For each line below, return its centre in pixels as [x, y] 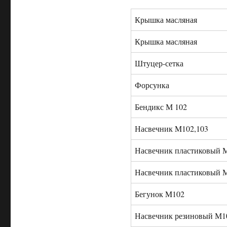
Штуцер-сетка [159, 63]
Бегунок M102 [159, 194]
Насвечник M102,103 [171, 129]
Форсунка [152, 85]
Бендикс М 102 [161, 107]
